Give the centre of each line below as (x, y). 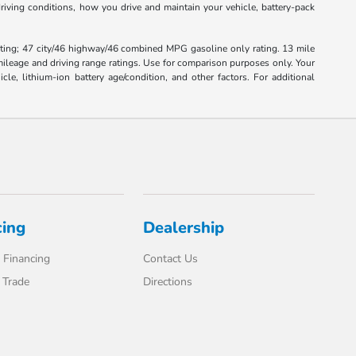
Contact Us (171, 259)
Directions (168, 282)
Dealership (184, 228)
